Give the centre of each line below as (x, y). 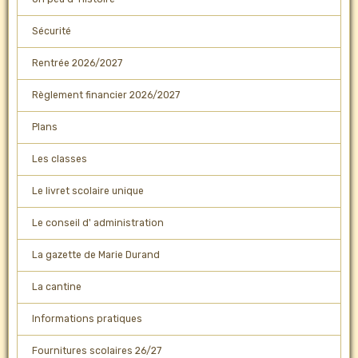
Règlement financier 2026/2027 (105, 95)
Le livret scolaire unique (88, 191)
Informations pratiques (87, 319)
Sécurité (51, 32)
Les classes (59, 159)
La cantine (56, 287)
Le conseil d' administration (97, 223)
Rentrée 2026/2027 (77, 64)
